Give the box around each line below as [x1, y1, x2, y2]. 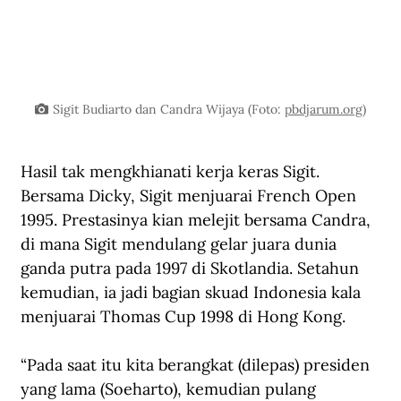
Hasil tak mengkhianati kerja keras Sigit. [21, 160, 324, 182]
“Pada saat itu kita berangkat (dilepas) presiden [21, 354, 374, 375]
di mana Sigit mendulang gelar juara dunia [21, 233, 341, 254]
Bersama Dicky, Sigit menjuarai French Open [21, 184, 361, 206]
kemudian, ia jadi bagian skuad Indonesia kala [21, 281, 365, 303]
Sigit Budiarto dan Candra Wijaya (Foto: [53, 100, 285, 117]
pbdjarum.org [285, 100, 363, 117]
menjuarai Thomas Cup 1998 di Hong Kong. [21, 305, 346, 327]
